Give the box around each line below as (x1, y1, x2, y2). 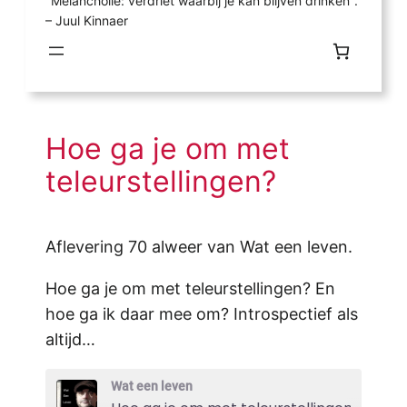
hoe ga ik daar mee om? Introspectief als (45, 304, 359, 324)
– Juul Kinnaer (45, 12, 129, 28)
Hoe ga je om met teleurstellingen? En (45, 279, 336, 299)
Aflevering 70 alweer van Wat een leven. (45, 237, 353, 257)
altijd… (45, 330, 96, 350)
